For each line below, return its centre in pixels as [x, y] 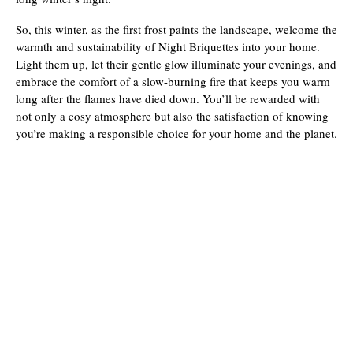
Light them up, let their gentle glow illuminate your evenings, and [176, 64]
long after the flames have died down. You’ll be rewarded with [168, 98]
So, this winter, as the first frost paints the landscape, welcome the [176, 29]
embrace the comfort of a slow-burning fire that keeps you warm [173, 81]
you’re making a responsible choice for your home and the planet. [176, 133]
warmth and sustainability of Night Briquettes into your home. [168, 46]
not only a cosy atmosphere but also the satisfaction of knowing [172, 116]
